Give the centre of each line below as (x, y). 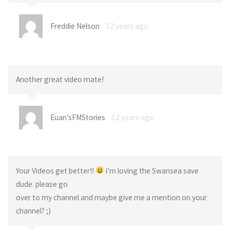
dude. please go (42, 184)
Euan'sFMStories (78, 117)
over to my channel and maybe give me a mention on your (111, 197)
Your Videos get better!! (55, 170)
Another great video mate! (60, 80)
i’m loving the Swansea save (152, 170)
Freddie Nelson (75, 26)
